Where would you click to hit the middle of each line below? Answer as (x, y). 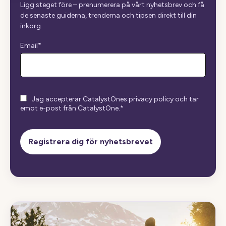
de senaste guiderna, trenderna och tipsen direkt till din (108, 15)
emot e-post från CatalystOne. (70, 108)
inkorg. (31, 26)
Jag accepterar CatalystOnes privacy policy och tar (115, 99)
